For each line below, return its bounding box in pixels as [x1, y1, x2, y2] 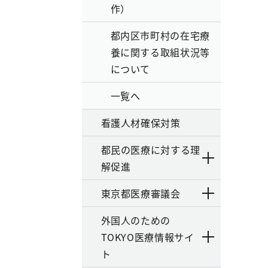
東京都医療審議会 [100, 186, 181, 200]
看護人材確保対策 [100, 115, 181, 130]
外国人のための [100, 213, 170, 227]
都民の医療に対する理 [100, 142, 200, 157]
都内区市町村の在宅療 [110, 28, 210, 42]
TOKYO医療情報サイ [100, 230, 194, 244]
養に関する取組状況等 [110, 45, 210, 59]
